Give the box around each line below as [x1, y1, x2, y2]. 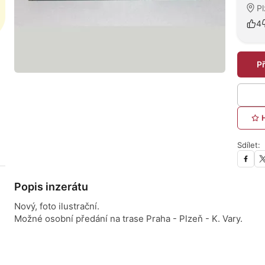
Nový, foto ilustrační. [14, 201, 99, 212]
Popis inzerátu [14, 180, 88, 193]
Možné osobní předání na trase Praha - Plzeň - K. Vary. [14, 213, 243, 224]
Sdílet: [237, 140, 260, 150]
